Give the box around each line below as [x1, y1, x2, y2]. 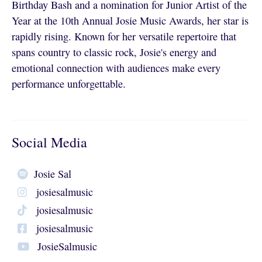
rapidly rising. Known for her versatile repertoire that [11, 29, 236, 43]
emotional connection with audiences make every [11, 60, 220, 75]
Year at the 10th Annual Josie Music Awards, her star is [11, 13, 249, 27]
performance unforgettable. [11, 76, 126, 91]
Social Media [11, 132, 87, 151]
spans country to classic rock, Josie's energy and [11, 44, 216, 59]
